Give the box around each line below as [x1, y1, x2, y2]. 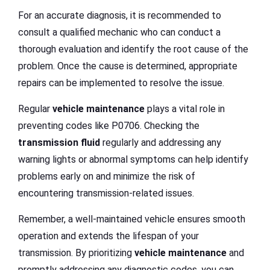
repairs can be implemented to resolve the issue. [18, 77, 224, 89]
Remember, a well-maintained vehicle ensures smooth [18, 213, 245, 225]
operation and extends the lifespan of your [18, 230, 199, 242]
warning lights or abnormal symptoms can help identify [18, 154, 248, 166]
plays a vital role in [145, 103, 225, 115]
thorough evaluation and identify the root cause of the [18, 43, 248, 55]
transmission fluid [18, 137, 100, 149]
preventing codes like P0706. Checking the [18, 120, 199, 132]
